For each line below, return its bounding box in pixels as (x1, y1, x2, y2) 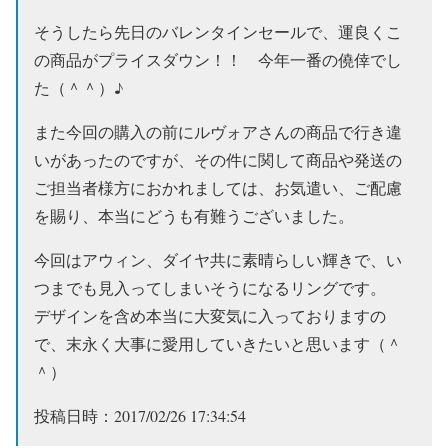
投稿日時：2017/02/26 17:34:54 (34, 405, 246, 426)
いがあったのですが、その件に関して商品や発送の (34, 149, 402, 170)
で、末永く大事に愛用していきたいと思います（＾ (34, 333, 402, 354)
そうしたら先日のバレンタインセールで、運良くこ (34, 21, 402, 42)
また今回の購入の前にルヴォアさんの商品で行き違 (34, 121, 402, 142)
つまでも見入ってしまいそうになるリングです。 (34, 277, 386, 298)
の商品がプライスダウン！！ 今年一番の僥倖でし (34, 49, 402, 70)
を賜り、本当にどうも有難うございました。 (34, 205, 354, 226)
